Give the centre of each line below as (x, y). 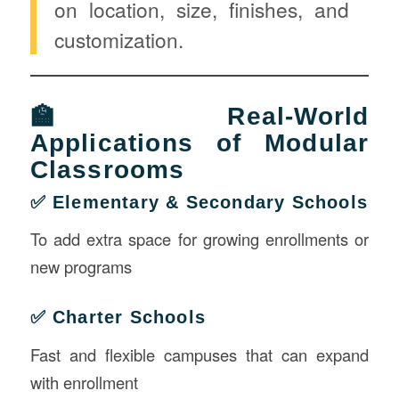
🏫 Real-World (199, 116)
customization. (118, 40)
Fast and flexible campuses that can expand (199, 355)
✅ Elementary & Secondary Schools (199, 202)
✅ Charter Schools (118, 318)
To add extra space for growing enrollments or (199, 239)
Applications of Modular (199, 142)
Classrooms (107, 169)
